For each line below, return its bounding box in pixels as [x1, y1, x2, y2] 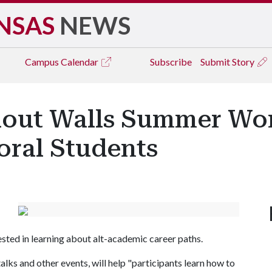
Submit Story [200, 56, 256, 67]
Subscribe [150, 56, 192, 67]
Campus [25, 56, 61, 67]
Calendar [61, 56, 100, 67]
